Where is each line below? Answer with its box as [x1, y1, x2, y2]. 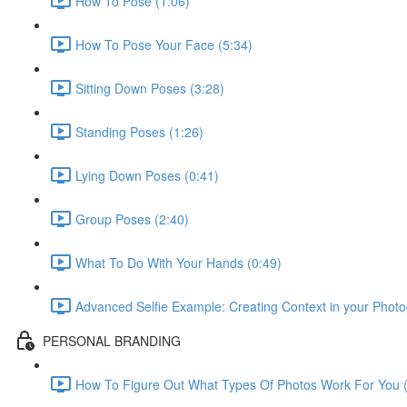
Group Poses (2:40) [75, 209, 189, 228]
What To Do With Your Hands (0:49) [75, 253, 282, 272]
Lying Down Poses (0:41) [75, 165, 219, 184]
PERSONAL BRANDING [43, 331, 181, 350]
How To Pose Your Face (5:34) [75, 35, 253, 54]
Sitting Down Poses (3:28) [75, 78, 224, 97]
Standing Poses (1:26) [75, 122, 203, 141]
